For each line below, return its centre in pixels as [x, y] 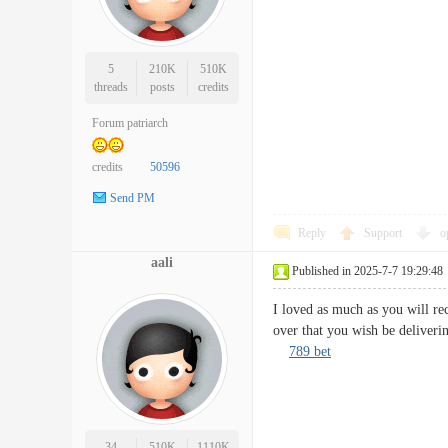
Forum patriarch [130, 123]
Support [384, 233]
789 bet [310, 351]
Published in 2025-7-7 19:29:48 [367, 271]
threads [110, 87]
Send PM [132, 198]
